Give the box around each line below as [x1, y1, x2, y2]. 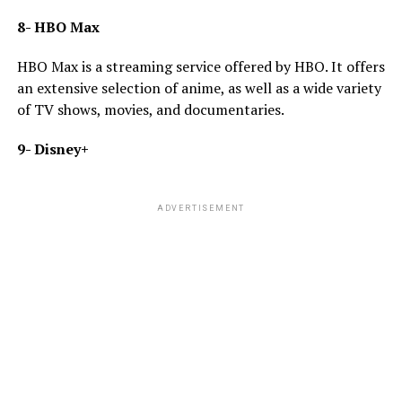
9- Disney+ [16, 138, 89, 159]
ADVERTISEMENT [156, 203, 246, 213]
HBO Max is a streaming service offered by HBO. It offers [16, 56, 385, 76]
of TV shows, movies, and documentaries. [16, 99, 284, 119]
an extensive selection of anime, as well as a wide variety [16, 77, 381, 98]
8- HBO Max [16, 16, 100, 37]
